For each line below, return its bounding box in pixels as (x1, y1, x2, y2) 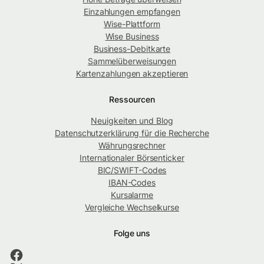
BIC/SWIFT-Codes (97, 164, 167, 175)
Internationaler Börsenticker (80, 152, 184, 163)
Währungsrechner (98, 140, 166, 150)
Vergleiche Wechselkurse (84, 202, 180, 212)
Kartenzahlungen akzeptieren (75, 68, 189, 78)
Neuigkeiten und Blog (91, 115, 173, 126)
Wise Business (105, 31, 159, 41)
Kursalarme (110, 189, 154, 200)
